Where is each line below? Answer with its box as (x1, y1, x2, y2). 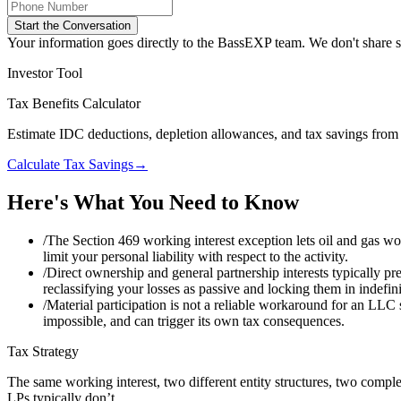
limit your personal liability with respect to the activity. (43, 248, 348, 264)
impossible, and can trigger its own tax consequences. (43, 312, 345, 328)
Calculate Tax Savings (7, 156, 133, 172)
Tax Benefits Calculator (7, 95, 141, 111)
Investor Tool (7, 64, 82, 81)
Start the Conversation (14, 18, 131, 32)
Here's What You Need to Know (7, 190, 299, 214)
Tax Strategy (7, 343, 79, 359)
